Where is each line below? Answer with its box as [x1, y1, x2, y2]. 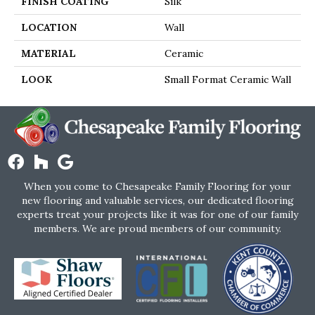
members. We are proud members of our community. [34, 222, 281, 236]
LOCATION [21, 21, 77, 34]
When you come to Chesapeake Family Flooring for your [24, 180, 291, 193]
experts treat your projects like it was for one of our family [17, 208, 298, 221]
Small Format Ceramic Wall [165, 73, 291, 86]
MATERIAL [21, 47, 76, 60]
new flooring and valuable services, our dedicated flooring [21, 194, 294, 207]
